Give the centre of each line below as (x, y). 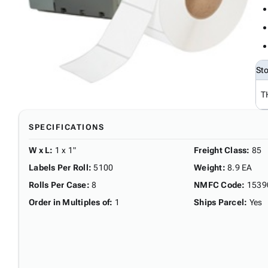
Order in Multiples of (69, 202)
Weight (208, 167)
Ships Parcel (219, 202)
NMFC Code (218, 185)
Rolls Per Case (58, 185)
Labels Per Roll (59, 167)
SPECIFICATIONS (66, 127)
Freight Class (220, 150)
